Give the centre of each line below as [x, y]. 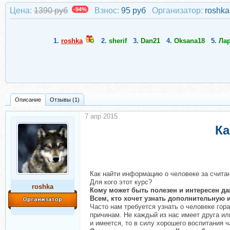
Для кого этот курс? [121, 182]
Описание [28, 100]
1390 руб [51, 11]
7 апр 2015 [101, 116]
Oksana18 [189, 41]
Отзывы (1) [65, 100]
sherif [118, 41]
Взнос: [107, 11]
